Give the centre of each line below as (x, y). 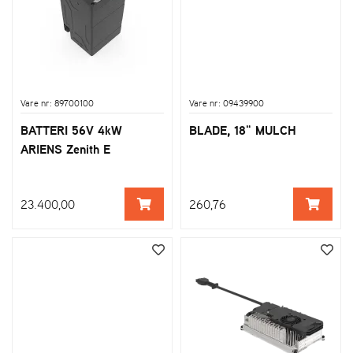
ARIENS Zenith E (65, 149)
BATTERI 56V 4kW (71, 130)
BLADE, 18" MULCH (243, 130)
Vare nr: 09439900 (227, 103)
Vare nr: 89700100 (57, 103)
